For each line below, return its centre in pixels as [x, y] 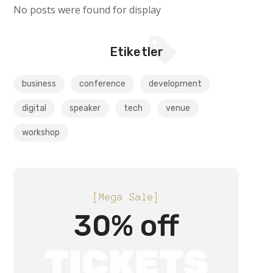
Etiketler [136, 52]
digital [34, 108]
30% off [126, 226]
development [175, 84]
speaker [85, 108]
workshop [41, 133]
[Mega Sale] [126, 197]
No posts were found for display [87, 10]
